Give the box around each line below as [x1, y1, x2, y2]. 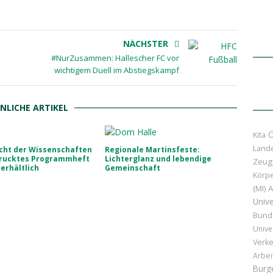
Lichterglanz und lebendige [104, 154, 211, 164]
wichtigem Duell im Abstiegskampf [54, 65, 179, 76]
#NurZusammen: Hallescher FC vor [51, 52, 179, 63]
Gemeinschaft [104, 163, 160, 173]
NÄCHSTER [122, 38, 168, 49]
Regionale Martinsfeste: [104, 144, 200, 155]
